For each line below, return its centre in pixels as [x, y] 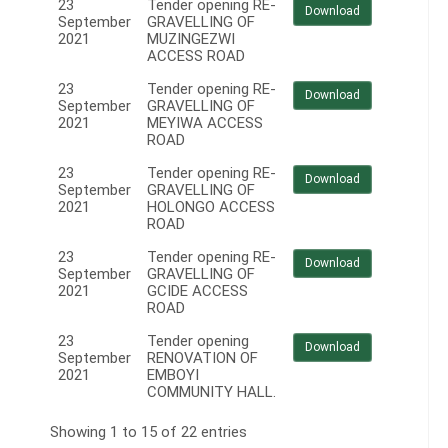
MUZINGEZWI [191, 39]
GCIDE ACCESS [197, 291]
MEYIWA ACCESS [205, 123]
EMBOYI [173, 375]
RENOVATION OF [202, 358]
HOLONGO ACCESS [211, 207]
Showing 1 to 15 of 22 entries [148, 432]
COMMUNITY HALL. [211, 392]
